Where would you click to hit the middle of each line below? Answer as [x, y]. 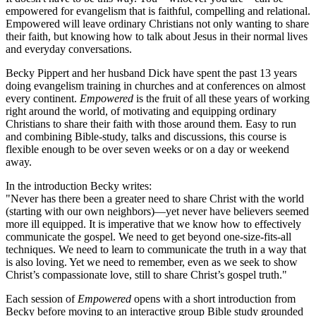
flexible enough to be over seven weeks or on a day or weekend [147, 149]
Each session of [42, 298]
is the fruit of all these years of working [221, 98]
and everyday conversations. [69, 49]
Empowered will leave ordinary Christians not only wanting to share [157, 23]
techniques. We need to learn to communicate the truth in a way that [156, 249]
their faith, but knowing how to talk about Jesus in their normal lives [157, 36]
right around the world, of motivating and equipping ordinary [141, 111]
